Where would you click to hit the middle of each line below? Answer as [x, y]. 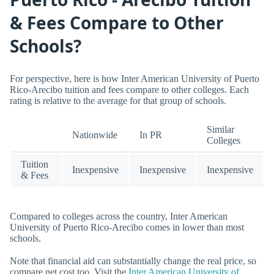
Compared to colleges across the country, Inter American [119, 217]
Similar [220, 129]
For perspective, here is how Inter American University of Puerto [135, 78]
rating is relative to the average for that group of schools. [118, 100]
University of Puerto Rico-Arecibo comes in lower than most [127, 228]
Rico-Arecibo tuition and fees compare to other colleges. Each [129, 89]
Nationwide [95, 135]
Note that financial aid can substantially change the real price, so [133, 261]
